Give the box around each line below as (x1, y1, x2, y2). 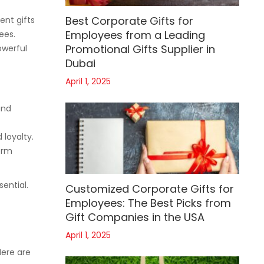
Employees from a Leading (65, 28, 205, 43)
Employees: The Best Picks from (65, 196, 231, 211)
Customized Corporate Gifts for (65, 181, 234, 197)
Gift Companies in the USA (65, 210, 204, 225)
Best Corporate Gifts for (65, 14, 193, 29)
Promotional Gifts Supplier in (65, 42, 215, 57)
